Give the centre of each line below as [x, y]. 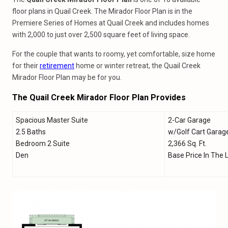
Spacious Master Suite [52, 120]
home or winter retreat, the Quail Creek [137, 66]
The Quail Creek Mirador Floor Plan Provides [99, 97]
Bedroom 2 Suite [43, 144]
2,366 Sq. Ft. [187, 144]
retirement [57, 66]
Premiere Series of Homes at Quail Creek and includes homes [111, 23]
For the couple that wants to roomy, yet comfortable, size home [114, 54]
